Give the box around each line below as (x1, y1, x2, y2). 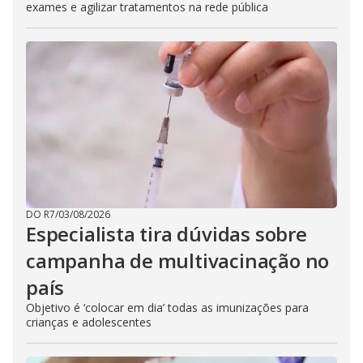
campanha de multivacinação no (26, 247, 330, 274)
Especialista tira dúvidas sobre (26, 220, 307, 247)
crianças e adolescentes (26, 314, 152, 330)
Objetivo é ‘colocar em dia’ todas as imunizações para (26, 300, 309, 315)
